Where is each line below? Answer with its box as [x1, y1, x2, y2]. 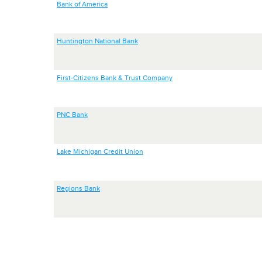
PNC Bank [57, 111, 88, 119]
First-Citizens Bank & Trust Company [57, 74, 173, 82]
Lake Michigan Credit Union [57, 147, 143, 156]
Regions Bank [57, 184, 100, 192]
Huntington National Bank [57, 37, 138, 45]
